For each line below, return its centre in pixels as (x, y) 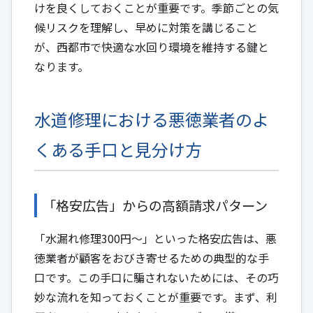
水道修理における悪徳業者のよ (152, 119)
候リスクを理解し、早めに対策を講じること (146, 27)
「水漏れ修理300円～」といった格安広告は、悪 (155, 238)
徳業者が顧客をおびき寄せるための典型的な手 (152, 257)
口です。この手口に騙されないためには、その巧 (156, 277)
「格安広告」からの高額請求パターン (155, 205)
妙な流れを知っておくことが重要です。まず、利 (156, 297)
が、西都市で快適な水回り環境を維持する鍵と (152, 46)
